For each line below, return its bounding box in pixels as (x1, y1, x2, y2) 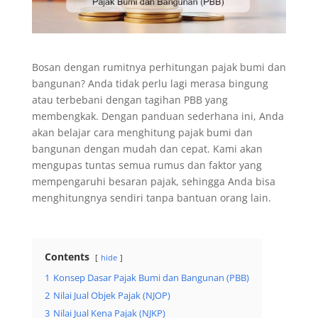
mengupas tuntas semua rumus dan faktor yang (31, 158, 262, 172)
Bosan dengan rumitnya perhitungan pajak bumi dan (31, 60, 286, 75)
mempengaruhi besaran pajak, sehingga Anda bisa (31, 175, 275, 189)
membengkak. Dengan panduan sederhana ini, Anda (31, 109, 284, 124)
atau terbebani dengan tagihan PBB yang (31, 93, 228, 107)
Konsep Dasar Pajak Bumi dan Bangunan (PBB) (53, 272, 249, 285)
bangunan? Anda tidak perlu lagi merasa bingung (31, 77, 268, 91)
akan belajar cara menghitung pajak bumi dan (31, 126, 253, 140)
